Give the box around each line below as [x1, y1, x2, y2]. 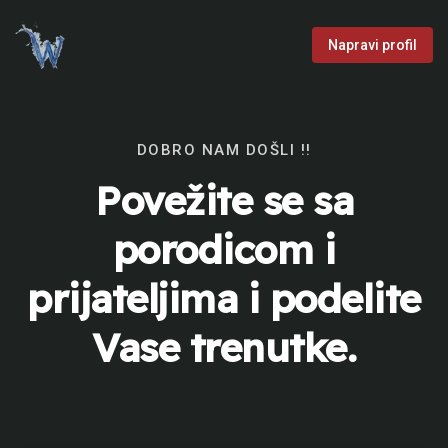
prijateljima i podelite [27, 274, 421, 323]
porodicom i [112, 225, 336, 274]
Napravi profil [328, 37, 417, 53]
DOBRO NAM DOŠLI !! [136, 141, 312, 159]
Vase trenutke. [92, 323, 356, 372]
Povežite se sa [95, 176, 353, 225]
